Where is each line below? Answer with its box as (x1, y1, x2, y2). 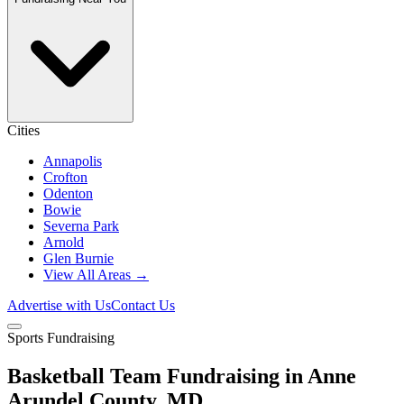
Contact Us (111, 298, 175, 313)
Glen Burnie (43, 251, 114, 266)
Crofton (43, 170, 87, 185)
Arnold (43, 234, 84, 250)
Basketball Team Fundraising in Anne (7, 363, 356, 388)
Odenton (43, 186, 93, 201)
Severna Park (43, 218, 119, 234)
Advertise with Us (7, 298, 111, 313)
